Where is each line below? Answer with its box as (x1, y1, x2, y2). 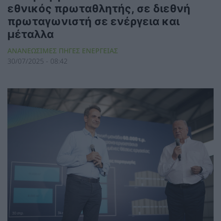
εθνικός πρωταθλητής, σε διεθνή (7, 1, 190, 15)
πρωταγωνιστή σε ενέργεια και (7, 14, 180, 28)
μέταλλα (7, 27, 54, 41)
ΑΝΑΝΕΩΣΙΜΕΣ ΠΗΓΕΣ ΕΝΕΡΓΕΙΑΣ (7, 46, 118, 56)
